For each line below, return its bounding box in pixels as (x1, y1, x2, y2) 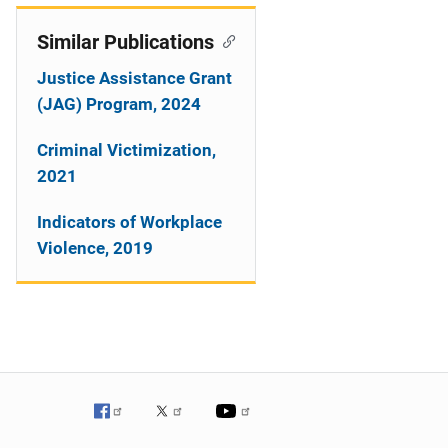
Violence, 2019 (37, 238, 153, 258)
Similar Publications (37, 30, 214, 54)
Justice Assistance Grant (37, 68, 232, 88)
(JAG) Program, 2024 (37, 94, 201, 114)
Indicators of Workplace (37, 212, 222, 232)
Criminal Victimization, (37, 140, 216, 160)
